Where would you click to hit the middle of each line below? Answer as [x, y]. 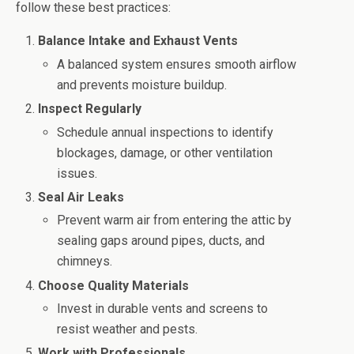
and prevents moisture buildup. [142, 85]
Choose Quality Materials [114, 285]
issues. [77, 173]
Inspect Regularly [90, 109]
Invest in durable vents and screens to [163, 309]
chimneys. [85, 262]
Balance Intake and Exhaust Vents [138, 41]
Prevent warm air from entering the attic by [175, 220]
